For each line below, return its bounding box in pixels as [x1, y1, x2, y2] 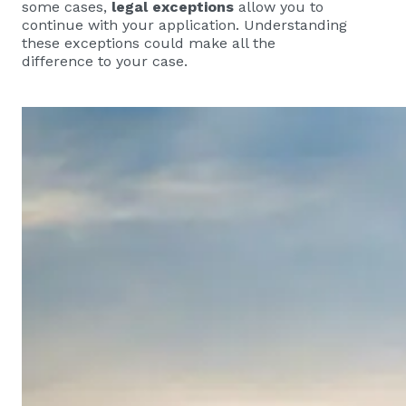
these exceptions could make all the [22, 34, 275, 52]
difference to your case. [22, 53, 188, 70]
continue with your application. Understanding [22, 16, 347, 34]
